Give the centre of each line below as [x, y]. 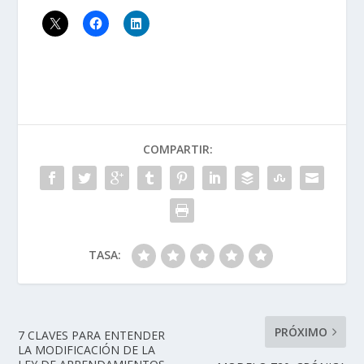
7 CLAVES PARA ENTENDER [92, 335]
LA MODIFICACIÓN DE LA [87, 349]
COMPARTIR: [178, 149]
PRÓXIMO [301, 331]
